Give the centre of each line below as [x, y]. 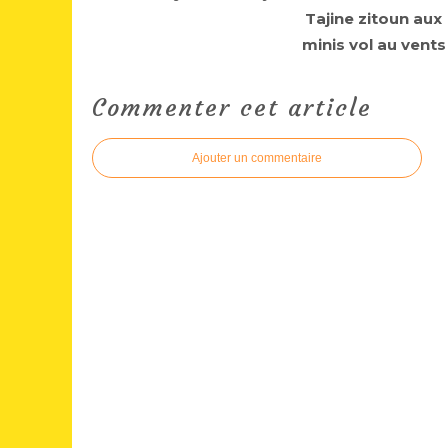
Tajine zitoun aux [374, 18]
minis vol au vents [373, 44]
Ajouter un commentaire [257, 158]
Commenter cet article [232, 108]
